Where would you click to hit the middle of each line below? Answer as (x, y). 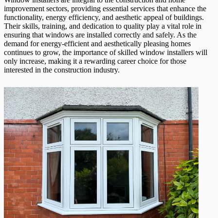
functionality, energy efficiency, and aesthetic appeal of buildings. (104, 17)
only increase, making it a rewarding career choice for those (95, 61)
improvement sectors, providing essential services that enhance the (105, 8)
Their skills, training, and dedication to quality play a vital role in (103, 26)
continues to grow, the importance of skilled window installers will (106, 52)
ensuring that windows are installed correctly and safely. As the (100, 35)
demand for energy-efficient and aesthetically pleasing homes (97, 43)
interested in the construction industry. (62, 70)
